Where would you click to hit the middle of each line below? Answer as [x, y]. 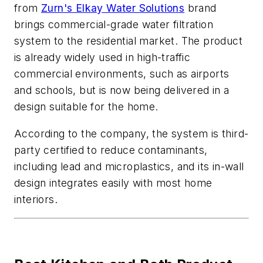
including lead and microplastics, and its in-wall [129, 166]
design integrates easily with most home [113, 183]
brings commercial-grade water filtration [114, 24]
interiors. [36, 199]
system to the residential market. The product [128, 41]
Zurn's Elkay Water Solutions [113, 8]
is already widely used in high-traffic [102, 57]
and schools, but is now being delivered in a [122, 90]
